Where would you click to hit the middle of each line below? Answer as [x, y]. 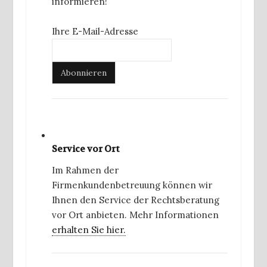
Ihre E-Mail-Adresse [95, 32]
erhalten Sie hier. [89, 230]
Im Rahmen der [85, 170]
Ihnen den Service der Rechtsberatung [136, 200]
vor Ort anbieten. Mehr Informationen [135, 215]
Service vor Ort [86, 149]
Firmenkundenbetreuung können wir [132, 185]
